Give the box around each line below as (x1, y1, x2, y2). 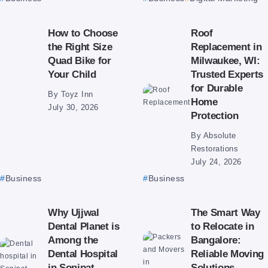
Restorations (191, 144, 238, 154)
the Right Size (48, 41, 112, 52)
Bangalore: (191, 234, 241, 246)
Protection (191, 109, 239, 121)
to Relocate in (191, 221, 254, 232)
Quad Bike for (48, 54, 111, 66)
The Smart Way (191, 207, 260, 218)
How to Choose (48, 27, 118, 38)
